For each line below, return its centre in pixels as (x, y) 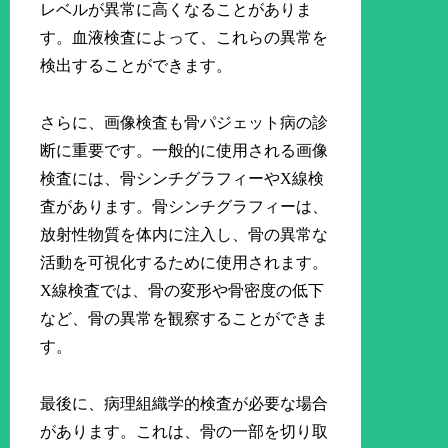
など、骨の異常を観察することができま (184, 318)
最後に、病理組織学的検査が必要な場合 (184, 403)
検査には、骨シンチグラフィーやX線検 (182, 178)
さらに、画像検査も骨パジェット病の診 (184, 122)
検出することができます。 (136, 66)
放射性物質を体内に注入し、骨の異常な (184, 234)
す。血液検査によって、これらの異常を (184, 38)
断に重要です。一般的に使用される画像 (184, 150)
